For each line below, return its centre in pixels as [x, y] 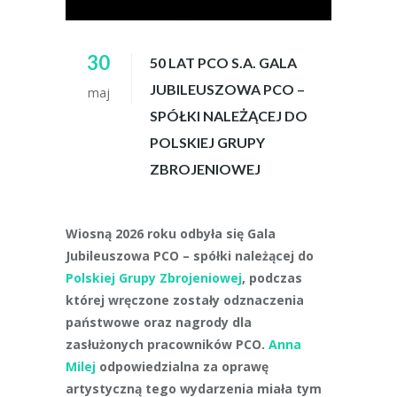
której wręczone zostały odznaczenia [185, 300]
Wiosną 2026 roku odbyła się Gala [171, 234]
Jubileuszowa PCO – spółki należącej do [190, 256]
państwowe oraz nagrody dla [159, 322]
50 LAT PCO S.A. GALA [223, 62]
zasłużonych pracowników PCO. [167, 344]
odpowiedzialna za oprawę [182, 366]
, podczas [272, 278]
